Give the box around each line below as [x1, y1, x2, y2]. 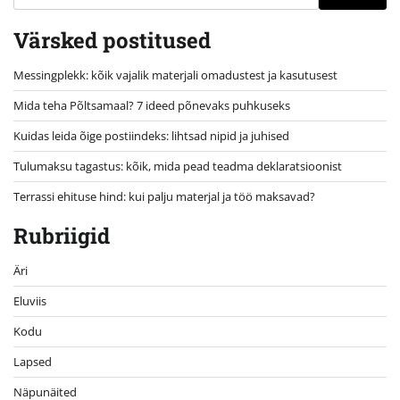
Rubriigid [13, 221, 110, 250]
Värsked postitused [13, 25, 211, 54]
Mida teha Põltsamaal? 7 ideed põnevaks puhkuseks [13, 96, 290, 113]
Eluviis [13, 292, 46, 309]
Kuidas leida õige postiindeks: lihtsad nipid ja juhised [13, 127, 289, 144]
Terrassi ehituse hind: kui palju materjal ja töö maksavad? [13, 187, 315, 204]
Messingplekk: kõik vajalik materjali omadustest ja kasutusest [13, 66, 337, 83]
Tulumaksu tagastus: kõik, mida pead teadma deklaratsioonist [13, 157, 342, 174]
